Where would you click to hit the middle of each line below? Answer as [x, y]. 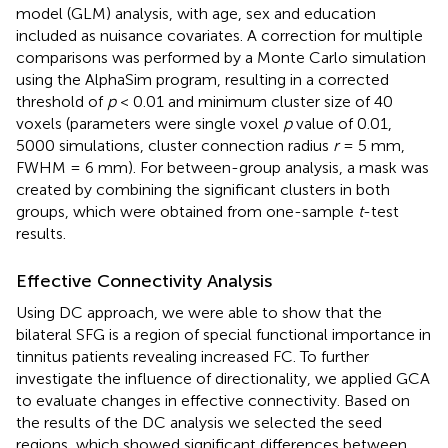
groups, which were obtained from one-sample [187, 212]
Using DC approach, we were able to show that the [199, 313]
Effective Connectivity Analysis [144, 281]
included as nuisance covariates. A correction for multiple [219, 36]
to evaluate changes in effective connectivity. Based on [213, 401]
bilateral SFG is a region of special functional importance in [223, 335]
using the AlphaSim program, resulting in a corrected [202, 80]
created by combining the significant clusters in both [203, 190]
